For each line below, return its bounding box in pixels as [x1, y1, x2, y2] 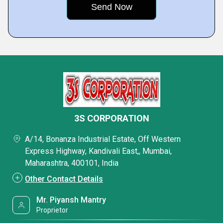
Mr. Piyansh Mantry [36, 195, 107, 205]
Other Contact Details [25, 174, 103, 184]
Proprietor [36, 206, 69, 214]
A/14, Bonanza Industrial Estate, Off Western [25, 134, 181, 144]
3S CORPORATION [74, 113, 149, 123]
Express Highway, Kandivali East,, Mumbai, [25, 146, 172, 156]
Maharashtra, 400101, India [25, 158, 118, 168]
